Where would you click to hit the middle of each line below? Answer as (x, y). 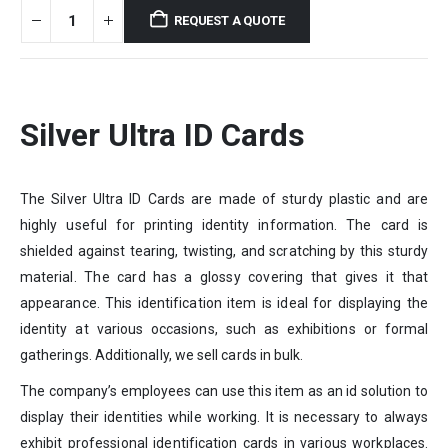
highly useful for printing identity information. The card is (224, 225)
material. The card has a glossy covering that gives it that (224, 277)
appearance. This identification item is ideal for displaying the (224, 303)
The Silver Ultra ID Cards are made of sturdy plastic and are (224, 199)
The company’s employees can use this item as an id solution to (224, 391)
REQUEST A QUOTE (229, 20)
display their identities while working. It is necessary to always (224, 417)
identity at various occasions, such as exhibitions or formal (224, 329)
